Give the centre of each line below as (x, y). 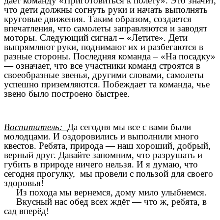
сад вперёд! (27, 211)
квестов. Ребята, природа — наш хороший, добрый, (107, 146)
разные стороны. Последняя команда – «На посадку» (110, 56)
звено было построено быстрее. (67, 93)
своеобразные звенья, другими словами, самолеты (104, 75)
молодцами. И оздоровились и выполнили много (101, 137)
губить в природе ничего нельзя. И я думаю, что (101, 165)
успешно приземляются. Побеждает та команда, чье (107, 84)
